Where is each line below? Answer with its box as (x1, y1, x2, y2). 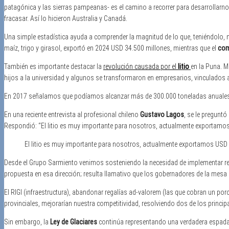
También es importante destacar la (4, 62, 103, 71)
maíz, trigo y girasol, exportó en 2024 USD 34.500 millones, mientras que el (4, 43, 218, 52)
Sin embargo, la (4, 217, 50, 226)
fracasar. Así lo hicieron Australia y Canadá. (4, 14, 127, 22)
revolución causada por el (103, 62, 178, 71)
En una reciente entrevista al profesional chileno (4, 110, 140, 119)
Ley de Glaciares (50, 217, 97, 226)
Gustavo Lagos (140, 110, 184, 119)
